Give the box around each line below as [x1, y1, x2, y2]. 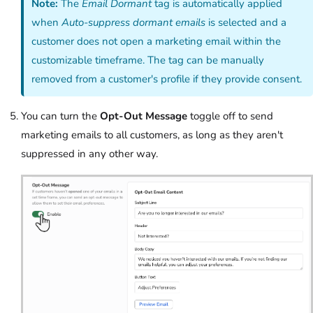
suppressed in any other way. [21, 146, 161, 161]
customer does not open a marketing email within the [31, 34, 282, 48]
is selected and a [205, 15, 287, 29]
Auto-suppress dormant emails [61, 15, 206, 29]
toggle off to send [187, 108, 273, 123]
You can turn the [21, 108, 100, 123]
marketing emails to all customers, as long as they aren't [21, 127, 283, 142]
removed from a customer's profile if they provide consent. [31, 71, 303, 86]
